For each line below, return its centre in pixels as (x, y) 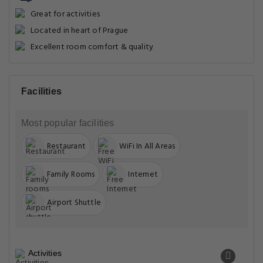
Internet (143, 174)
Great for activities (65, 14)
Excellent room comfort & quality (92, 47)
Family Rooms (71, 174)
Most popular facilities (68, 123)
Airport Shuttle (74, 203)
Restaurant (66, 146)
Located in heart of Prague (80, 31)
